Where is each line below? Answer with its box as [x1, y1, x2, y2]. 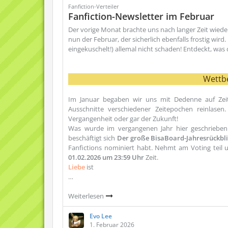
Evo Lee [90, 212, 112, 220]
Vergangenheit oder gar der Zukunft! [68, 114, 178, 123]
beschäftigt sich [68, 133, 117, 142]
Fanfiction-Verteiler [68, 3, 119, 10]
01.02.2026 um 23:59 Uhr [68, 153, 144, 162]
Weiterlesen [68, 191, 105, 201]
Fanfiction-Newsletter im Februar [68, 10, 214, 22]
